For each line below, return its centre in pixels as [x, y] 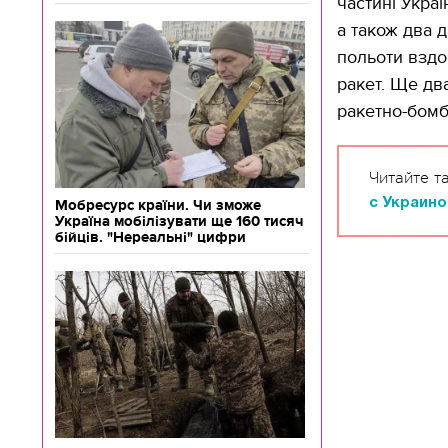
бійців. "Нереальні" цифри [150, 237]
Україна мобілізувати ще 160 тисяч [179, 221]
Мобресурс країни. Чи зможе [158, 205]
